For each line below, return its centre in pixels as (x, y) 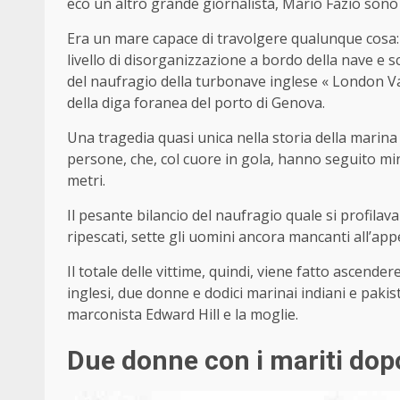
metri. (86, 181)
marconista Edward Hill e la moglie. (183, 315)
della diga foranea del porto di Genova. (196, 103)
